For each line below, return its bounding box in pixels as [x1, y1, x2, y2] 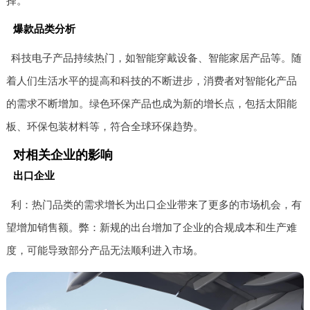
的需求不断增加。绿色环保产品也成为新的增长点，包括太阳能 [6, 97, 297, 109]
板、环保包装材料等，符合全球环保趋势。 [6, 120, 203, 132]
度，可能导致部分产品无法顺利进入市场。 [6, 244, 203, 256]
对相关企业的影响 [12, 147, 113, 162]
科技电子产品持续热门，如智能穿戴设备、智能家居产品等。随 [11, 51, 302, 64]
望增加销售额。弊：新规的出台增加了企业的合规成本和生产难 [6, 221, 297, 233]
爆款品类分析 [12, 22, 75, 35]
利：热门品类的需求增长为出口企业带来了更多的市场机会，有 [11, 198, 302, 210]
